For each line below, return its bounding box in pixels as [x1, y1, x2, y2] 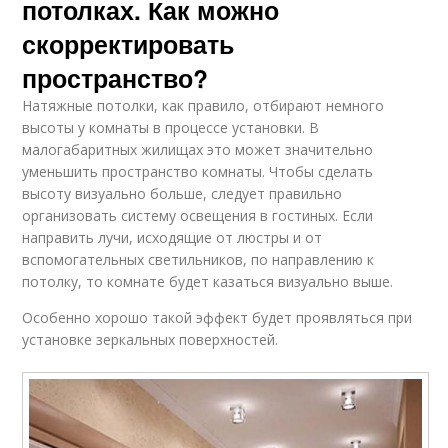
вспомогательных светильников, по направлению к [22, 250, 375, 270]
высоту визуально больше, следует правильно [22, 184, 343, 204]
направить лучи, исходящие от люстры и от [22, 228, 323, 248]
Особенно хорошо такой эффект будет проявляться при [22, 308, 413, 328]
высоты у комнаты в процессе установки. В [22, 118, 320, 138]
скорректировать [22, 26, 235, 63]
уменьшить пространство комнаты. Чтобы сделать [22, 162, 374, 182]
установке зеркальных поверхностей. [22, 330, 279, 350]
